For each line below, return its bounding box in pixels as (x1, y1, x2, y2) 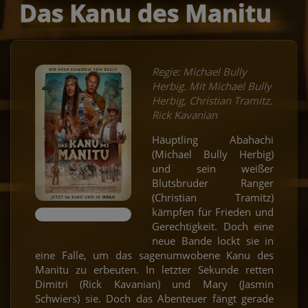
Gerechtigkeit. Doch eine (152, 219, 274, 233)
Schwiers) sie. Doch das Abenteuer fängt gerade (35, 291, 274, 305)
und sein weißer (152, 161, 274, 175)
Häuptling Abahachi (152, 132, 274, 146)
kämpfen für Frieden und (152, 204, 274, 219)
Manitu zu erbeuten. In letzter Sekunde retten (35, 262, 274, 276)
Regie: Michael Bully (152, 64, 247, 78)
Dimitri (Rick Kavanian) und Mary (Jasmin (35, 276, 274, 291)
